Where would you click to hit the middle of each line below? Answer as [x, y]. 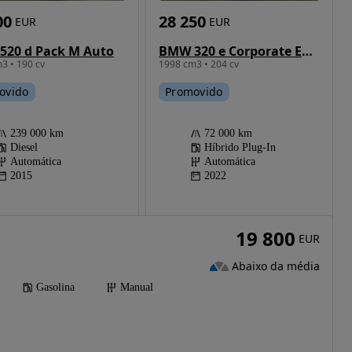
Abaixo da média [275, 266]
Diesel [24, 147]
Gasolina [55, 288]
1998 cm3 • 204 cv [198, 64]
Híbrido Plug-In [240, 147]
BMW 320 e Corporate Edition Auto [307, 51]
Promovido [194, 91]
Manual [136, 288]
